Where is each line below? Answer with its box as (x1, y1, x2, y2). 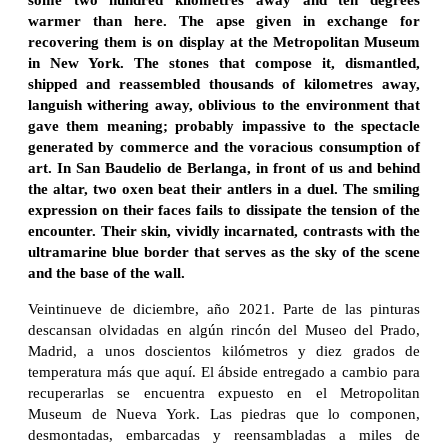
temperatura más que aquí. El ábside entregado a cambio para (28, 363, 420, 380)
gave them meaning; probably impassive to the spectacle (28, 117, 420, 134)
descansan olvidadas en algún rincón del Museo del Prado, (28, 321, 420, 338)
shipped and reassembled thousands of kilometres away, (28, 75, 420, 92)
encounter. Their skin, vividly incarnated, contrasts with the (28, 222, 420, 239)
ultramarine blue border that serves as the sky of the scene (28, 243, 420, 260)
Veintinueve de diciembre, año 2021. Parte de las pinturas (28, 300, 420, 317)
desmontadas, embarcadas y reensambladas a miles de (28, 426, 420, 443)
